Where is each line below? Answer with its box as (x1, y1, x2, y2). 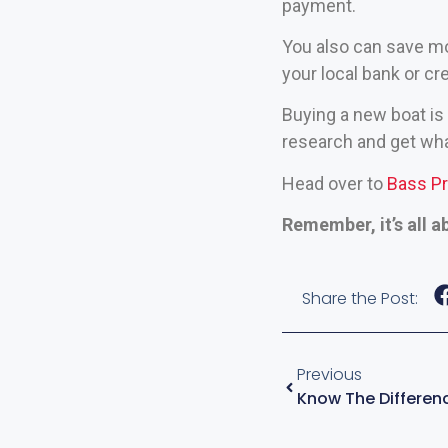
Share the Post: (301, 286, 418, 310)
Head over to (281, 172, 387, 194)
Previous (296, 363, 362, 387)
